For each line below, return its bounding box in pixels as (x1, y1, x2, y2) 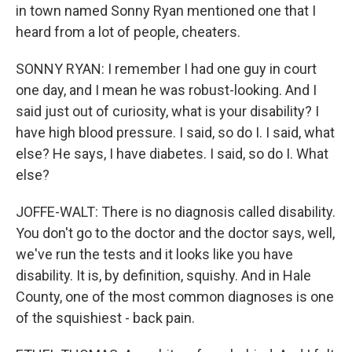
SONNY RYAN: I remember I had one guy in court (16, 60, 317, 77)
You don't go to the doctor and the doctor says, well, (16, 225, 335, 241)
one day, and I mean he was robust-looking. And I (16, 82, 317, 98)
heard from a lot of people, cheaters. (16, 24, 240, 40)
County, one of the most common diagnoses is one (16, 288, 334, 305)
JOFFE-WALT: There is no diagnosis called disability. (16, 203, 335, 220)
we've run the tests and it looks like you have (16, 246, 293, 262)
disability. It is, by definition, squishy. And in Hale (16, 267, 311, 284)
